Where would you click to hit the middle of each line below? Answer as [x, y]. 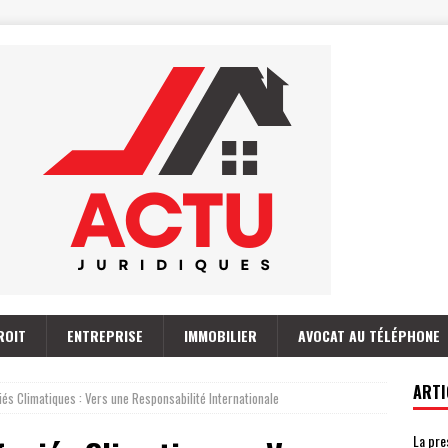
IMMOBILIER [220, 335]
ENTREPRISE [105, 335]
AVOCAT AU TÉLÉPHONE [369, 335]
